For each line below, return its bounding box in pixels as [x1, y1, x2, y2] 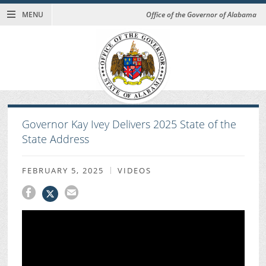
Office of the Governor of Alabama [146, 9, 256, 20]
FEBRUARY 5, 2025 [21, 164, 104, 176]
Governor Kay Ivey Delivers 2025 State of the [21, 117, 236, 132]
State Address [21, 132, 89, 147]
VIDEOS [118, 164, 151, 176]
